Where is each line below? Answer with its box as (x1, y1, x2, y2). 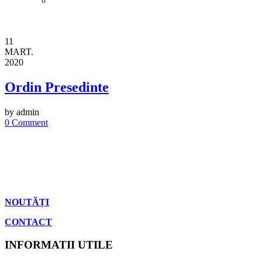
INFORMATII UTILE (5, 238, 113, 251)
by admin (5, 106, 39, 117)
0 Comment (5, 117, 48, 127)
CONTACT (5, 216, 52, 227)
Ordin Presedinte (5, 79, 109, 95)
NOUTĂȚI (5, 196, 49, 207)
